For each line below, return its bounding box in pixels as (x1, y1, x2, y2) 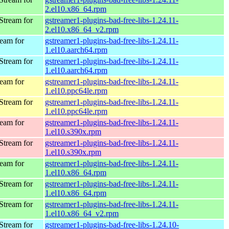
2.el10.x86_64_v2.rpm (45, 25, 119, 34)
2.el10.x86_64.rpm (45, 4, 106, 13)
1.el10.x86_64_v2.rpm (45, 209, 119, 218)
